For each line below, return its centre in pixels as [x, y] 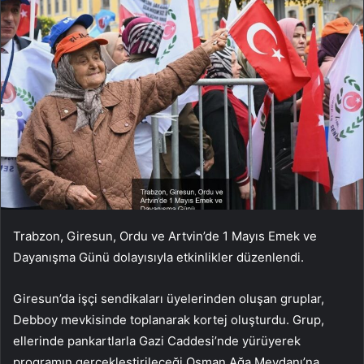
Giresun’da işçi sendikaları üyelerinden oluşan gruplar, [169, 299]
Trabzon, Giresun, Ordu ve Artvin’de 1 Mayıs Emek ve [165, 236]
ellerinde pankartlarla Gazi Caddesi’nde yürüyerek [157, 341]
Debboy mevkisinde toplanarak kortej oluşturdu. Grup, [169, 320]
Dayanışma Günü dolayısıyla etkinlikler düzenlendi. [158, 258]
